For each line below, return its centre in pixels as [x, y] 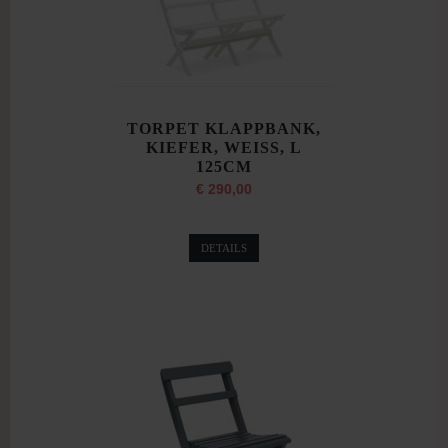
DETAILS [224, 247]
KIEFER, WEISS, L [224, 147]
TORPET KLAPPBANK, [224, 128]
